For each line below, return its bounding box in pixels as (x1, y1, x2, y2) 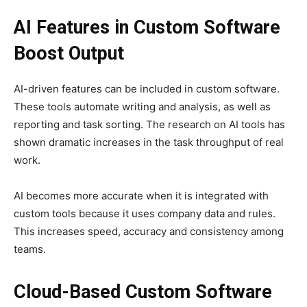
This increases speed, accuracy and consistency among (14, 225, 284, 238)
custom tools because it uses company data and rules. (14, 207, 275, 221)
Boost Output (14, 42, 124, 65)
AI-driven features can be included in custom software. (14, 82, 280, 96)
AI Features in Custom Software (14, 16, 280, 39)
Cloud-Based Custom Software (14, 281, 272, 304)
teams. (14, 243, 46, 256)
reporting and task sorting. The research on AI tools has (14, 118, 285, 132)
